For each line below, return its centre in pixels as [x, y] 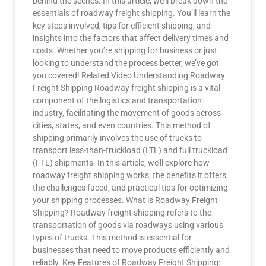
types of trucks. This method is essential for [112, 237]
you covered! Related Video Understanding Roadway [129, 75]
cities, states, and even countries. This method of [122, 125]
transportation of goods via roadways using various [128, 225]
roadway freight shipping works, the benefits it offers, [130, 175]
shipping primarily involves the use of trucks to [117, 138]
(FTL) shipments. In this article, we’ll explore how [121, 163]
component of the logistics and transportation [117, 100]
